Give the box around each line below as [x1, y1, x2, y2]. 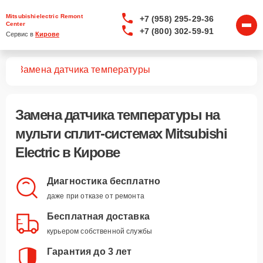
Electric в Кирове [15, 144, 120, 160]
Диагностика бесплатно [47, 176, 161, 186]
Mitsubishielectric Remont [6, 12, 83, 19]
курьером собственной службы [47, 227, 153, 235]
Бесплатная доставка [47, 211, 150, 221]
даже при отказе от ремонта [47, 192, 144, 200]
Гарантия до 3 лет [47, 247, 132, 257]
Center [6, 20, 25, 27]
